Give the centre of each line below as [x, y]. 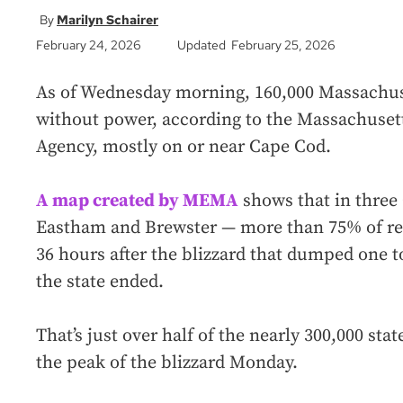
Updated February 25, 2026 [256, 45]
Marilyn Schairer [107, 20]
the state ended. [100, 282]
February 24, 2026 [89, 45]
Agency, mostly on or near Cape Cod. [184, 148]
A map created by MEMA [137, 201]
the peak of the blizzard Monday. [167, 363]
